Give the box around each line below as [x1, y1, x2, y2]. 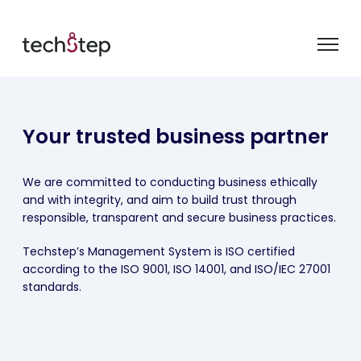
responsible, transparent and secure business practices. [23, 210, 336, 226]
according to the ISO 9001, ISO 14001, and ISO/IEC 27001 [23, 261, 330, 277]
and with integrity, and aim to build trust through [23, 192, 297, 208]
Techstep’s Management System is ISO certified [23, 243, 295, 259]
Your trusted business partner [23, 122, 329, 151]
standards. [23, 279, 81, 295]
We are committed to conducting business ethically [23, 174, 317, 190]
